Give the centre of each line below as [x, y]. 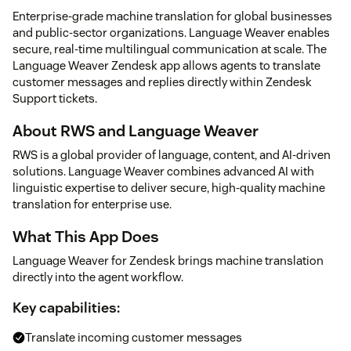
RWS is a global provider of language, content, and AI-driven [172, 154]
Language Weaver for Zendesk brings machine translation [168, 260]
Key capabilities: [66, 307]
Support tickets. [55, 98]
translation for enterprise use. [92, 204]
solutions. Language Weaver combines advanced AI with [163, 171]
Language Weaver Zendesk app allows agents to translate [166, 65]
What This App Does [86, 236]
